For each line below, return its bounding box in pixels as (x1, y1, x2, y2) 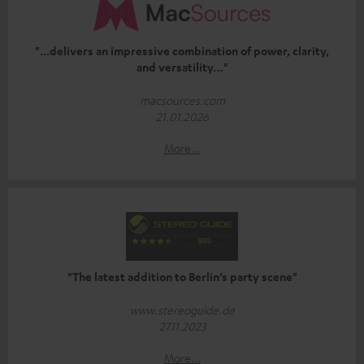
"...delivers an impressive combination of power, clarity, (35, 42, 329, 58)
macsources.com (139, 92, 225, 107)
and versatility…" (136, 58, 228, 75)
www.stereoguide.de (129, 301, 235, 317)
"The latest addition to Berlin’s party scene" (67, 268, 297, 284)
